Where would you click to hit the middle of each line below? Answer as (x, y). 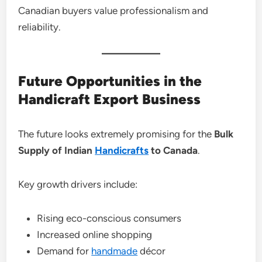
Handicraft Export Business (110, 99)
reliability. (40, 27)
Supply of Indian (57, 150)
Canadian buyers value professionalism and (113, 11)
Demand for (64, 251)
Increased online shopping (95, 235)
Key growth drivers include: (78, 184)
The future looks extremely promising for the (116, 134)
